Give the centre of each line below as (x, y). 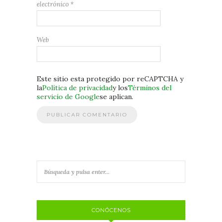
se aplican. (116, 96)
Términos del (150, 87)
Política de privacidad (77, 87)
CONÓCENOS (111, 210)
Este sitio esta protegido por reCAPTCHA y (110, 79)
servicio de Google (68, 96)
